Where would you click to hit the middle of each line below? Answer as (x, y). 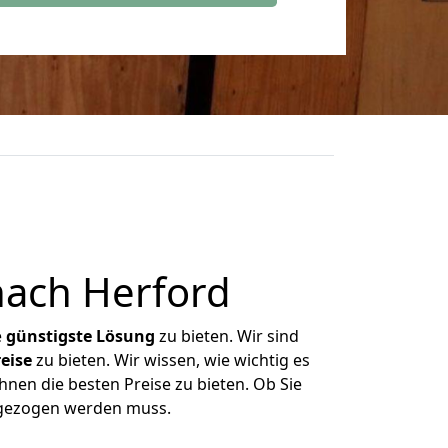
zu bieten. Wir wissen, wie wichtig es (170, 360)
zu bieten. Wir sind (227, 336)
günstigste (49, 336)
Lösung (125, 336)
